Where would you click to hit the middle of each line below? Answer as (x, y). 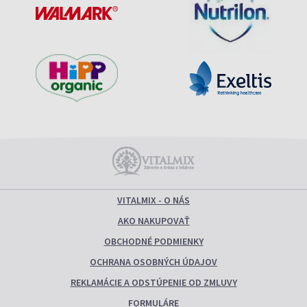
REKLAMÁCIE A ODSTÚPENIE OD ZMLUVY (153, 282)
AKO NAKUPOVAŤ (153, 220)
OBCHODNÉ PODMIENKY (153, 241)
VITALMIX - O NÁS (153, 200)
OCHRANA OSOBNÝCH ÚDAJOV (153, 261)
